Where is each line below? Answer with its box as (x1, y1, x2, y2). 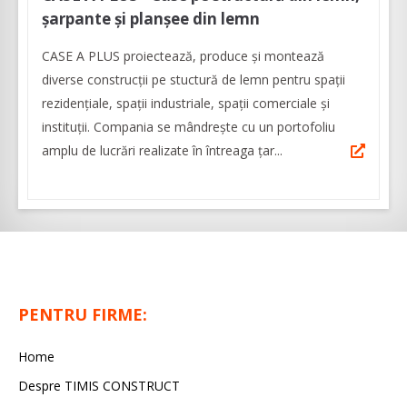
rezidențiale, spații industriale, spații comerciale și (42, 94, 330, 113)
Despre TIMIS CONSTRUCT (18, 377, 180, 395)
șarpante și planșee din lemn (42, 8, 260, 30)
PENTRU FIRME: (18, 303, 147, 326)
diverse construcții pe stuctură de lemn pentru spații (42, 71, 345, 89)
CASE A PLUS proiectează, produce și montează (42, 47, 324, 65)
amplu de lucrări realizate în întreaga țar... (42, 142, 283, 160)
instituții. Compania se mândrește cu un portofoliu (42, 118, 335, 136)
